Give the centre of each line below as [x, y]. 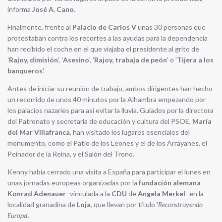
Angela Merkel [162, 194]
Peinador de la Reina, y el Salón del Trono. [71, 154]
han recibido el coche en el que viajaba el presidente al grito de [103, 49]
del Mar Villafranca [39, 132]
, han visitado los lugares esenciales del [130, 132]
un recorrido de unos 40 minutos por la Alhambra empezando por [107, 99]
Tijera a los [195, 60]
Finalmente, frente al [40, 27]
